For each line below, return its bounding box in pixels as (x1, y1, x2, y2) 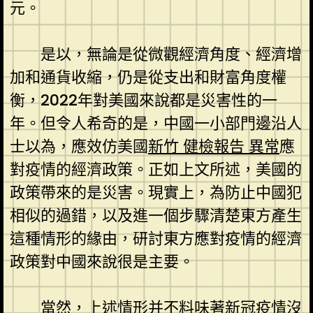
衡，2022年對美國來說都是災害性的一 (9, 89, 277, 111)
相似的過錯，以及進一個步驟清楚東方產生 (9, 204, 302, 226)
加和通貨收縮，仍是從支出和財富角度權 (9, 66, 286, 88)
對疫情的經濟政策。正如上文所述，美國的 (9, 158, 302, 180)
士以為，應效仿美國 (9, 135, 148, 157)
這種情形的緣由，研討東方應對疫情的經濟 (9, 227, 302, 249)
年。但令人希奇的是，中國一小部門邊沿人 (9, 112, 302, 134)
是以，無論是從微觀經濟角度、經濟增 (40, 43, 302, 65)
